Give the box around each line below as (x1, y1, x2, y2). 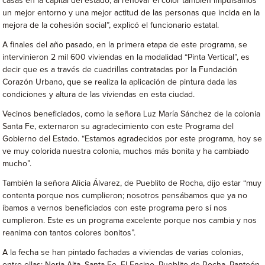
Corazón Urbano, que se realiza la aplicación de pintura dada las (2, 78, 238, 86)
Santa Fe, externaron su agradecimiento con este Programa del (2, 122, 234, 131)
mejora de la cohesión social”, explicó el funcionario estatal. (2, 21, 219, 30)
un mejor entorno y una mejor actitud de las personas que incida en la (2, 9, 260, 17)
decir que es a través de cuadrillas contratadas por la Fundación (2, 66, 238, 74)
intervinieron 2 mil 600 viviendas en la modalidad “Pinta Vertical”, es (2, 53, 250, 62)
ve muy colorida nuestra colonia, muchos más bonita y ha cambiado (2, 147, 250, 156)
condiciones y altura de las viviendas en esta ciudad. (2, 91, 195, 99)
